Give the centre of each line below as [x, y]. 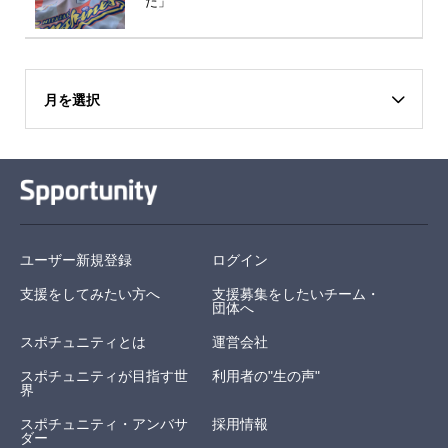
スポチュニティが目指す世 [104, 375]
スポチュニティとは [83, 341]
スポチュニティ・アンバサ [104, 423]
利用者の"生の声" [265, 375]
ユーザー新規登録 [76, 259]
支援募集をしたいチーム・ [295, 293]
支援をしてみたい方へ [90, 293]
